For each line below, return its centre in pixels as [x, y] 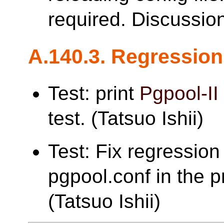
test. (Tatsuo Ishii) [126, 118]
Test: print [94, 93]
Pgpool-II [179, 93]
